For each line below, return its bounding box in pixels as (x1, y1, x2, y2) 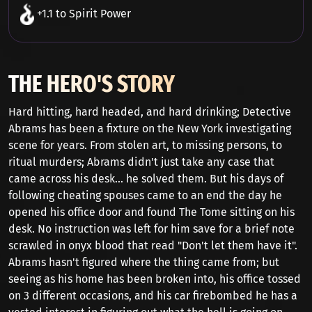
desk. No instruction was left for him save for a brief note (8, 222, 295, 236)
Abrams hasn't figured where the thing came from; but (8, 256, 279, 270)
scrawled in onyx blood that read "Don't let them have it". (8, 239, 297, 253)
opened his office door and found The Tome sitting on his (8, 205, 295, 219)
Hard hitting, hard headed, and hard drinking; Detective (8, 105, 291, 119)
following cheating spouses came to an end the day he (8, 189, 282, 203)
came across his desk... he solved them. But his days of (8, 172, 283, 186)
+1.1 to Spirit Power (34, 6, 131, 20)
